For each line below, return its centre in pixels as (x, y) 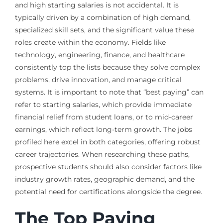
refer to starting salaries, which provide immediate (103, 104)
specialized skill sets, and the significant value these (104, 30)
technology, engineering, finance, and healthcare (100, 55)
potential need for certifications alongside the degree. (108, 191)
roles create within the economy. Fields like (90, 42)
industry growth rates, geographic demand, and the (105, 179)
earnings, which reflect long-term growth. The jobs (103, 129)
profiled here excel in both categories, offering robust (108, 142)
